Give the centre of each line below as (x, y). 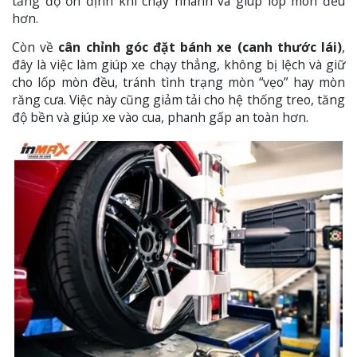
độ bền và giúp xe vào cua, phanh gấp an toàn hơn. (160, 118)
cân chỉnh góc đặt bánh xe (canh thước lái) (200, 47)
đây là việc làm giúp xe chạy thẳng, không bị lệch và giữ (178, 65)
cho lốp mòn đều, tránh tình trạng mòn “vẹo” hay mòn (178, 82)
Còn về (35, 47)
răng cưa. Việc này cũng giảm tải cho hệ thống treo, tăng (178, 100)
